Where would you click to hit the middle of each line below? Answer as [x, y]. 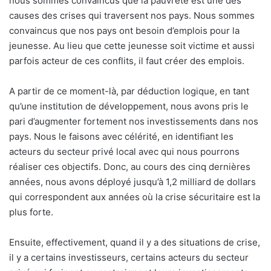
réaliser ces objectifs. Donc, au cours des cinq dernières [130, 167]
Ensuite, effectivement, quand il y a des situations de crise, [135, 243]
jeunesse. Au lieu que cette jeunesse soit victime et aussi [132, 46]
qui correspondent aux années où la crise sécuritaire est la [135, 197]
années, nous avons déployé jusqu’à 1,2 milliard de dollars [132, 182]
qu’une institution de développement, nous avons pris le [129, 106]
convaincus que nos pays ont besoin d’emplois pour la [124, 31]
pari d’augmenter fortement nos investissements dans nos [134, 122]
